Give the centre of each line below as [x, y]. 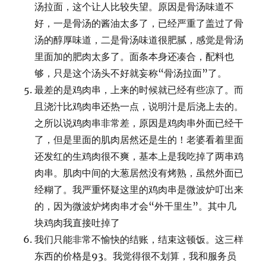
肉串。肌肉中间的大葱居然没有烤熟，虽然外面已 [139, 173]
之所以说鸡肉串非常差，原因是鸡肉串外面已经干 [139, 123]
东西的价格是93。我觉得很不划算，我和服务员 [136, 256]
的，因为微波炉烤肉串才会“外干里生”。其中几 [136, 206]
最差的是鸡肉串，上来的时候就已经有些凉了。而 [139, 90]
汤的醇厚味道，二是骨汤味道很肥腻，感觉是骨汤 [139, 40]
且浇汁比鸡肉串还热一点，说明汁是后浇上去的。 [139, 106]
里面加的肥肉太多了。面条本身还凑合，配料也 [134, 56]
